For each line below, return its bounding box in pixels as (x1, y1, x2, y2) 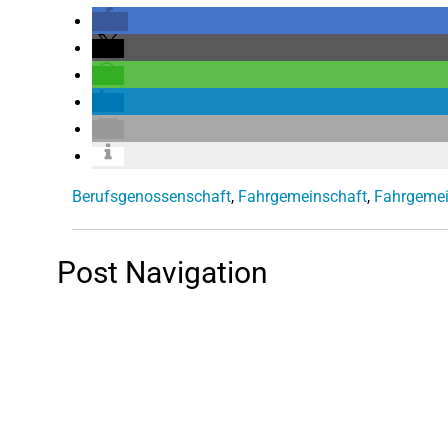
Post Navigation (57, 255, 268, 290)
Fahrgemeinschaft (238, 187, 367, 206)
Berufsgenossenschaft (72, 187, 231, 206)
